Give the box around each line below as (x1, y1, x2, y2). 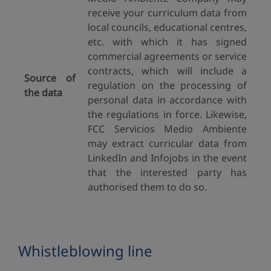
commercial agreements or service (88, 50, 247, 63)
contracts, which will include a (88, 64, 247, 77)
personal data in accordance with (88, 93, 247, 106)
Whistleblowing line (18, 241, 152, 261)
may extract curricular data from (88, 137, 247, 150)
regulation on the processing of (88, 79, 247, 92)
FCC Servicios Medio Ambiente (88, 122, 247, 135)
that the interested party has (88, 166, 247, 179)
